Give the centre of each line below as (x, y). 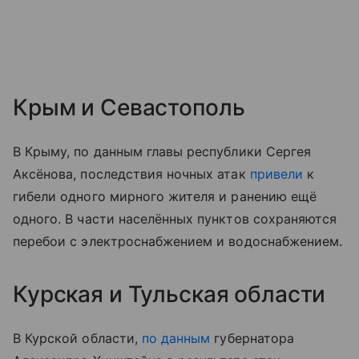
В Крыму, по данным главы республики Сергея (162, 151)
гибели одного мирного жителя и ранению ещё (165, 196)
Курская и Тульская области (169, 294)
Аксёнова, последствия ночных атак (131, 173)
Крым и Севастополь (129, 107)
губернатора (252, 338)
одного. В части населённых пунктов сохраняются (175, 218)
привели (278, 173)
